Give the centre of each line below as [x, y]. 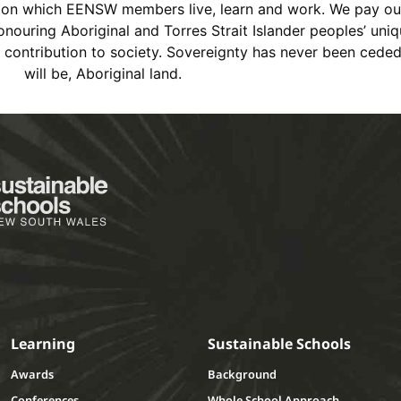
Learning [43, 344]
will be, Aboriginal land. [103, 74]
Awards [32, 375]
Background [242, 375]
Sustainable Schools [279, 344]
